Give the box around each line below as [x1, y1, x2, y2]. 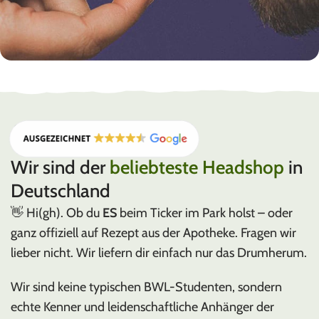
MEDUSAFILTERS [21, 97, 142, 117]
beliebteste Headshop [110, 156, 284, 179]
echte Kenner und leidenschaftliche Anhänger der [11, 299, 274, 315]
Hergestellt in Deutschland [21, 83, 130, 95]
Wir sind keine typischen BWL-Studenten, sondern [11, 279, 282, 296]
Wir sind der [11, 156, 110, 179]
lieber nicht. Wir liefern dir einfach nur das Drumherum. [11, 245, 307, 261]
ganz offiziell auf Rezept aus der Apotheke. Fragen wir [11, 225, 296, 241]
